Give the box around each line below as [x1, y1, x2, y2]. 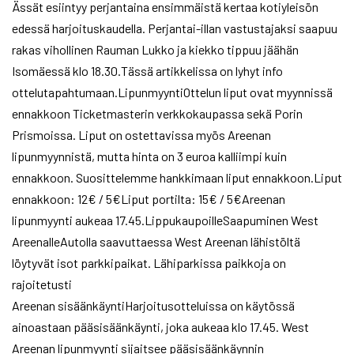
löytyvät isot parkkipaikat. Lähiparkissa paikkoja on [12, 255, 286, 270]
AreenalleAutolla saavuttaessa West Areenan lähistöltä [12, 234, 300, 249]
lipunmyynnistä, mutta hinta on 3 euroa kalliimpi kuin [12, 149, 287, 164]
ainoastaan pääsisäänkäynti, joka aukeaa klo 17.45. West [12, 319, 309, 334]
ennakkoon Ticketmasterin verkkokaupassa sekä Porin [12, 106, 303, 121]
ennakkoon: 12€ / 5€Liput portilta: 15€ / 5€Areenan [12, 191, 285, 206]
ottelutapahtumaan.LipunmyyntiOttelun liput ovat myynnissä [12, 85, 333, 100]
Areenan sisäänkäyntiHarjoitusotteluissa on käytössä [12, 298, 295, 313]
